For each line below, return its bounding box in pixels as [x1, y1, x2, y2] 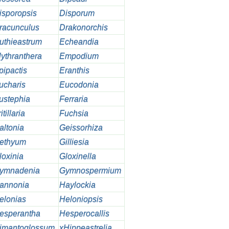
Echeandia [59, 37, 99, 47]
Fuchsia [59, 109, 88, 118]
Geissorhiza [59, 123, 103, 132]
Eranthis [59, 66, 89, 75]
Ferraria [59, 95, 88, 104]
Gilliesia [59, 138, 89, 147]
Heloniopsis [59, 195, 103, 204]
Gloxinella [59, 152, 96, 161]
